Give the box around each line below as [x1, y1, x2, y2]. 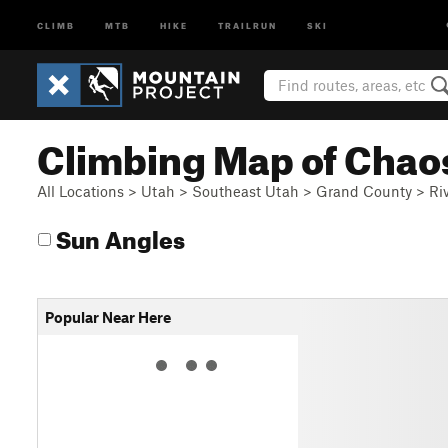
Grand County [316, 182, 412, 200]
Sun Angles [51, 217, 185, 255]
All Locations [37, 182, 124, 200]
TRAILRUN [218, 18, 277, 31]
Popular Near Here [45, 308, 171, 326]
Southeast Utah [192, 182, 299, 200]
